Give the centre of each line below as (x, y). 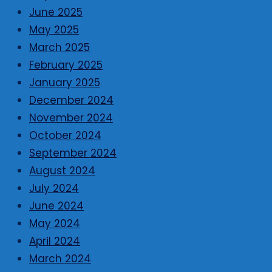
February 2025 (66, 65)
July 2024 (54, 189)
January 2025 (65, 83)
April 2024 (55, 241)
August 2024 (62, 171)
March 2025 (59, 48)
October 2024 (65, 136)
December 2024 (71, 100)
